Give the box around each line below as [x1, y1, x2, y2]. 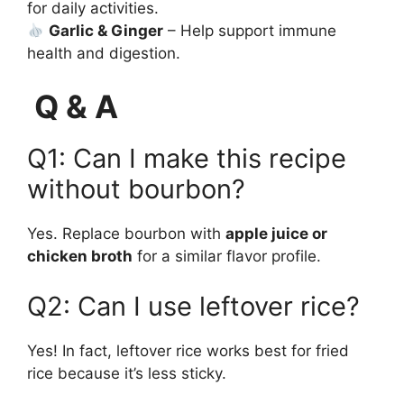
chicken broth [27, 247, 133, 266]
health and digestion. [27, 43, 180, 62]
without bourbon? [27, 173, 245, 206]
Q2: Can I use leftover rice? [27, 289, 360, 322]
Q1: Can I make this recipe [27, 142, 346, 175]
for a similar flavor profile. [133, 247, 321, 266]
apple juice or [225, 225, 327, 243]
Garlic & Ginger [49, 21, 164, 40]
